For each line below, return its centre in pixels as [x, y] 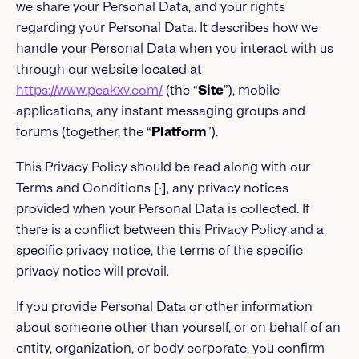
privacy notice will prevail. [93, 271]
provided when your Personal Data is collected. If [163, 209]
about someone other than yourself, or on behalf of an [178, 327]
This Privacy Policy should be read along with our [163, 167]
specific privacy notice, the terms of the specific [159, 250]
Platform [179, 132]
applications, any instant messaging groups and [161, 111]
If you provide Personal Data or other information [164, 307]
